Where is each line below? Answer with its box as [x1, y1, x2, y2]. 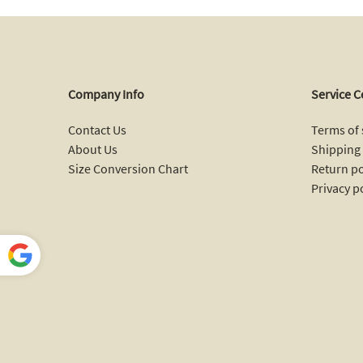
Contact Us [68, 121, 126, 138]
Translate [32, 316, 83, 332]
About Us [68, 140, 117, 157]
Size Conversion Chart [68, 160, 188, 177]
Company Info [68, 85, 144, 102]
